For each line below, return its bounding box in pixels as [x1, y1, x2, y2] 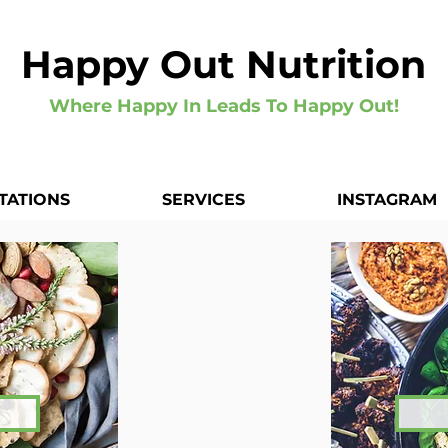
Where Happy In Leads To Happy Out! [48, 95, 399, 117]
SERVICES [162, 190, 245, 209]
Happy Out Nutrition [21, 41, 426, 88]
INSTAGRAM [337, 190, 437, 209]
